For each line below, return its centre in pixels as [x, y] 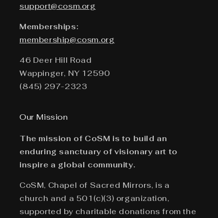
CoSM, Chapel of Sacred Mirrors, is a [95, 185]
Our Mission [44, 117]
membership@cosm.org [67, 39]
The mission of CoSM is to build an [93, 138]
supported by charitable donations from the [108, 211]
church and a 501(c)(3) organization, [94, 198]
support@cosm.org [58, 6]
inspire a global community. [78, 164]
